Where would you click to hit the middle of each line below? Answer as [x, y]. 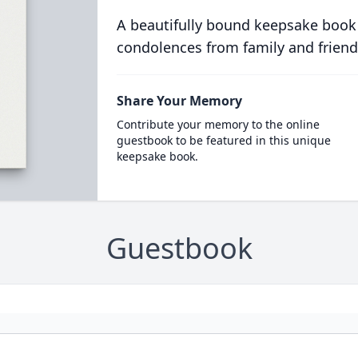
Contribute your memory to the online [218, 124]
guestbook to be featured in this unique [223, 140]
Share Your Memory [179, 101]
